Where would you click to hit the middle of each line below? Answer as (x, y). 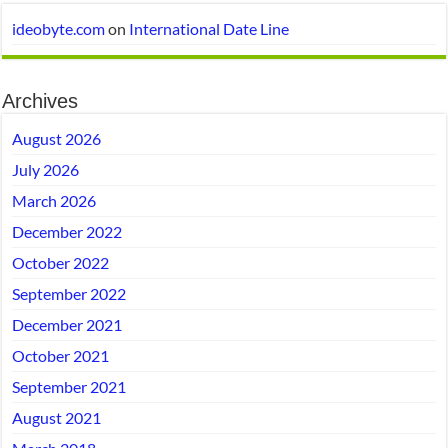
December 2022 (67, 231)
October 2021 (61, 355)
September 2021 (69, 386)
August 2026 (57, 138)
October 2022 (61, 262)
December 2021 (67, 324)
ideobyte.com (59, 28)
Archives (40, 100)
